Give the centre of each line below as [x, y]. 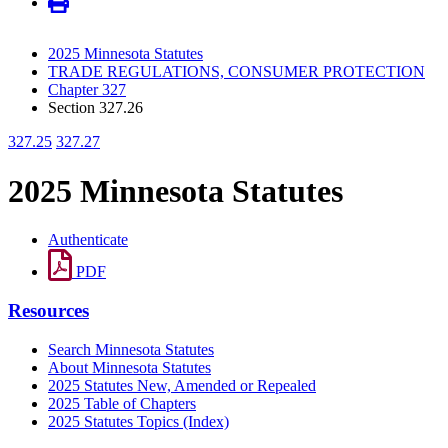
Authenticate [88, 240]
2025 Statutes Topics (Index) [138, 421]
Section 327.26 [95, 108]
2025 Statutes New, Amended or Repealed [182, 385]
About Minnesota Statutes [129, 367]
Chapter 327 [87, 90]
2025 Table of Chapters [122, 403]
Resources [48, 310]
